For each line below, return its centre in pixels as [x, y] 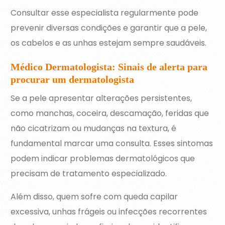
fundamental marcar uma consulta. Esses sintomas [112, 144]
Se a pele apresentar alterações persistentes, [101, 98]
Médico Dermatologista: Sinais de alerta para [109, 67]
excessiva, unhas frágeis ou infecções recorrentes [109, 212]
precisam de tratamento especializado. [89, 174]
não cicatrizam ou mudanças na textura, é [94, 129]
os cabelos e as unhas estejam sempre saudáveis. [109, 43]
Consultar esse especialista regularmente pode [105, 13]
